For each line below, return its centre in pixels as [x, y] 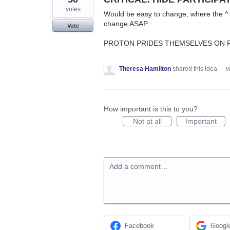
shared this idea [196, 69]
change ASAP [126, 23]
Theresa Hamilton [145, 69]
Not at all [147, 121]
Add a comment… [139, 167]
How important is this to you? [151, 109]
